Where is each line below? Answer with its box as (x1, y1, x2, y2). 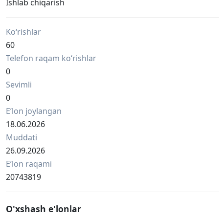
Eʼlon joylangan (6, 106, 62, 117)
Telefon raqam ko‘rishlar (6, 53, 96, 64)
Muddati (6, 132, 37, 143)
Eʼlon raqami (6, 158, 52, 170)
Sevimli (6, 79, 32, 90)
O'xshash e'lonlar (6, 203, 81, 215)
